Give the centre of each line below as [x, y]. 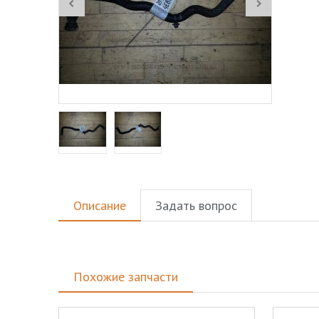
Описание [100, 205]
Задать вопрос [196, 205]
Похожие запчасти [126, 277]
